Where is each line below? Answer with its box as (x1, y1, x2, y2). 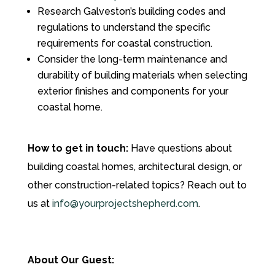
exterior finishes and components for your (37, 85, 228, 97)
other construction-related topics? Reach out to (27, 179, 247, 191)
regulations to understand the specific (37, 21, 211, 33)
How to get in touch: (27, 142, 131, 154)
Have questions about (130, 142, 232, 154)
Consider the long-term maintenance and (37, 53, 227, 65)
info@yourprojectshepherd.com (52, 197, 198, 209)
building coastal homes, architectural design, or (27, 160, 242, 172)
